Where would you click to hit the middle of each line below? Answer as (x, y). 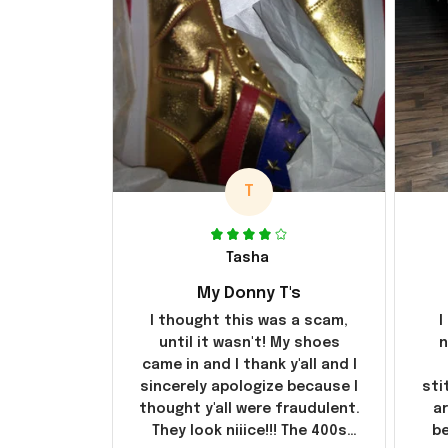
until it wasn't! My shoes (249, 342)
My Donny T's (249, 293)
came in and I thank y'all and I (249, 364)
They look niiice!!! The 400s (249, 430)
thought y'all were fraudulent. (249, 408)
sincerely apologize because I (249, 386)
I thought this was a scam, (249, 320)
